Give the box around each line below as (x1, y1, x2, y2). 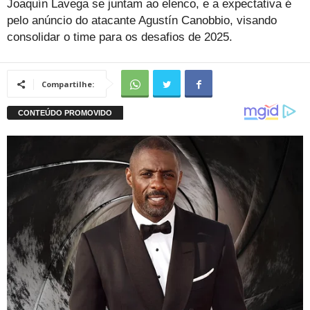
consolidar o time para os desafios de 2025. (7, 30, 232, 44)
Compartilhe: (42, 79, 94, 90)
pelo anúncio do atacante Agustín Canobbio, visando (7, 14, 277, 28)
